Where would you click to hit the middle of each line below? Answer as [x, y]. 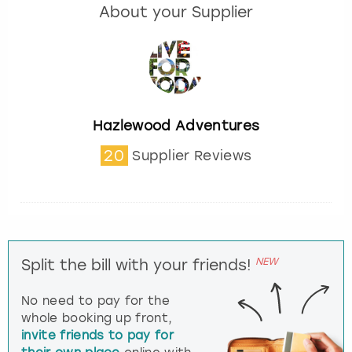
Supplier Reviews [192, 156]
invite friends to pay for [98, 336]
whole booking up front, [97, 319]
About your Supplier [176, 12]
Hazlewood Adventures [176, 126]
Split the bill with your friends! [136, 266]
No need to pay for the [96, 301]
